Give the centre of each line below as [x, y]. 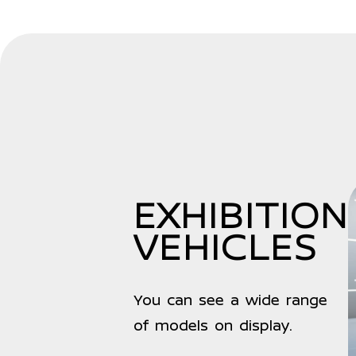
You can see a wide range [230, 301]
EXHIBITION [241, 217]
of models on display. [213, 326]
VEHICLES [226, 248]
